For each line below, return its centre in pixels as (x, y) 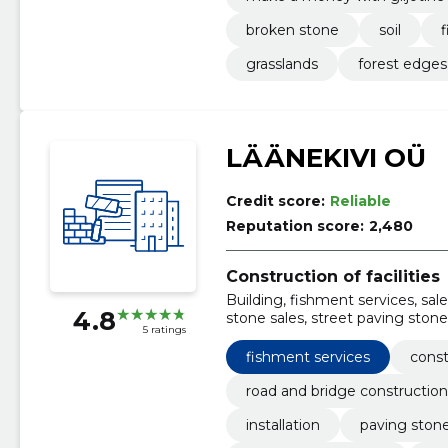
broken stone (292, 29)
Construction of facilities (332, 276)
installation (282, 425)
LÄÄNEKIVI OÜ (325, 157)
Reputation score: (294, 225)
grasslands (281, 63)
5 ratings (164, 329)
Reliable (360, 200)
